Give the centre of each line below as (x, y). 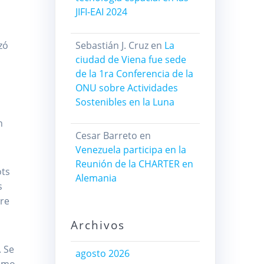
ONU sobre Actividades (126, 88)
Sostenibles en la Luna (125, 102)
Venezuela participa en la (131, 150)
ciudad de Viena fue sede (131, 60)
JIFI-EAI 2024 (101, 12)
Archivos (98, 225)
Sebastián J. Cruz (112, 46)
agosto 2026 (102, 254)
